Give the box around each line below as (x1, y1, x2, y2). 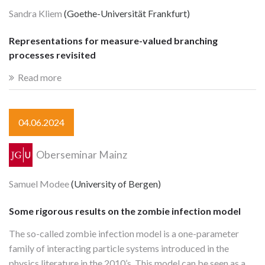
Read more (18, 71, 62, 83)
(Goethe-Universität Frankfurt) (62, 7, 190, 19)
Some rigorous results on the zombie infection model (9, 205, 241, 216)
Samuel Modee (9, 177, 69, 189)
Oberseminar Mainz (34, 148, 128, 161)
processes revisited (9, 49, 96, 60)
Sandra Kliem (9, 7, 62, 19)
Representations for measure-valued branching (9, 34, 218, 46)
